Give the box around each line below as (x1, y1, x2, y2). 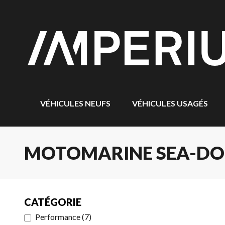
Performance (35, 212, 80, 221)
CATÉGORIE (24, 196, 81, 208)
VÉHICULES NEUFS (40, 98, 110, 108)
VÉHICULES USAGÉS (132, 98, 208, 108)
